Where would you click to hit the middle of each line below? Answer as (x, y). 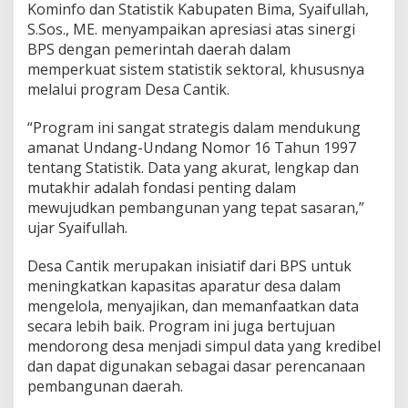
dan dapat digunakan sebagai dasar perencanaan (196, 366)
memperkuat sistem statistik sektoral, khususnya (196, 69)
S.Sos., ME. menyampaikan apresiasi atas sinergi (191, 29)
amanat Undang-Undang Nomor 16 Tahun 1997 (192, 148)
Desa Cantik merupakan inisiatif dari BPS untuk (189, 266)
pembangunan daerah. (105, 386)
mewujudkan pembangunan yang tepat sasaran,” (196, 208)
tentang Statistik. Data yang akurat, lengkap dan (193, 168)
